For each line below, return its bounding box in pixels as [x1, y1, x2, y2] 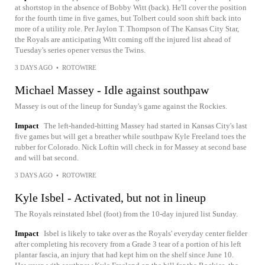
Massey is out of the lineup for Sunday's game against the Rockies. [15, 102, 227, 111]
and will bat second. [15, 153, 79, 162]
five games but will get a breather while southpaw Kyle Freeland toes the [15, 132, 246, 141]
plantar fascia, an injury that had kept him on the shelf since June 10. [15, 250, 234, 259]
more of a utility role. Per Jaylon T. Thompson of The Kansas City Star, [15, 24, 239, 33]
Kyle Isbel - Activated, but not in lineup [15, 191, 206, 204]
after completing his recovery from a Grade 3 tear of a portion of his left [15, 240, 241, 248]
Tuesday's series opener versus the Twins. [15, 46, 146, 54]
